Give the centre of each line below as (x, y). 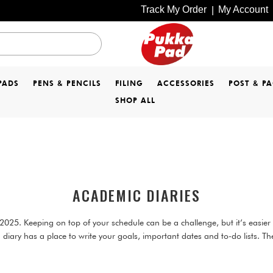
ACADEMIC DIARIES (136, 195)
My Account (243, 9)
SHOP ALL (135, 100)
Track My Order (174, 9)
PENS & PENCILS (67, 83)
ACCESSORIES (186, 83)
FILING (129, 83)
